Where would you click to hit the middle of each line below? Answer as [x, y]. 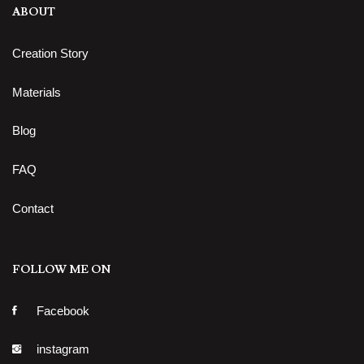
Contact [33, 208]
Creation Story [50, 53]
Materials [37, 92]
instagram [63, 349]
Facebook [63, 310]
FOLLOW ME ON [61, 269]
